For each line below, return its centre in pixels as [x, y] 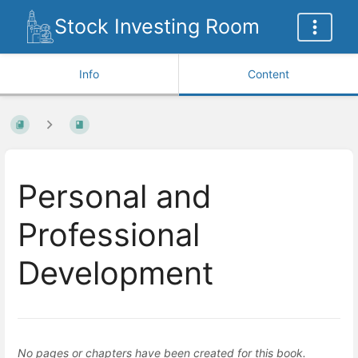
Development [115, 274]
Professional [109, 235]
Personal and [115, 197]
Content [268, 74]
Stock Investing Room [157, 26]
